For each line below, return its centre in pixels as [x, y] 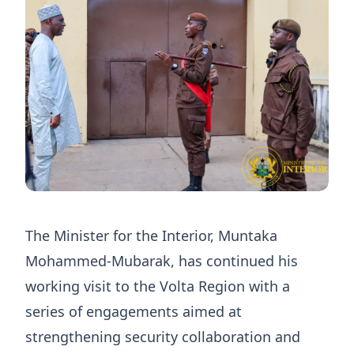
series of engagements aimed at [134, 311]
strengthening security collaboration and [163, 337]
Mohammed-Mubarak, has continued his [162, 261]
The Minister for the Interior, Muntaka [151, 235]
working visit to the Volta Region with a [158, 286]
